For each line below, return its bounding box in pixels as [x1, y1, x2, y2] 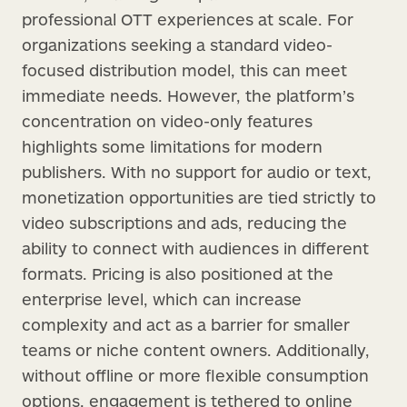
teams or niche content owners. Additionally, [22, 339, 370, 360]
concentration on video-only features [22, 110, 313, 131]
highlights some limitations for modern [22, 135, 323, 156]
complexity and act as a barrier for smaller [22, 313, 350, 334]
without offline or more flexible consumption [22, 364, 369, 385]
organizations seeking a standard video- [22, 34, 333, 55]
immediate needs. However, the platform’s [22, 84, 354, 105]
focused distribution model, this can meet [22, 59, 347, 80]
